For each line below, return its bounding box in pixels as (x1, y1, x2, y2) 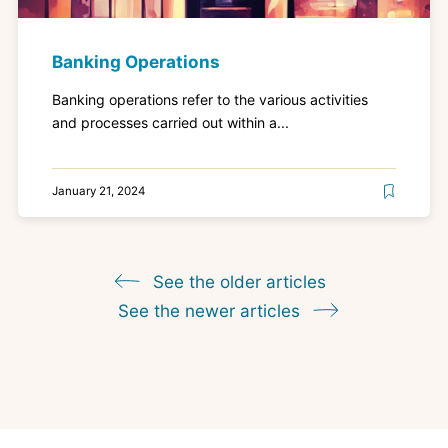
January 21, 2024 (52, 183, 146, 198)
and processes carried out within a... (52, 114, 290, 132)
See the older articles (147, 271, 326, 293)
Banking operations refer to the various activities (52, 91, 369, 109)
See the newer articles (118, 300, 305, 322)
